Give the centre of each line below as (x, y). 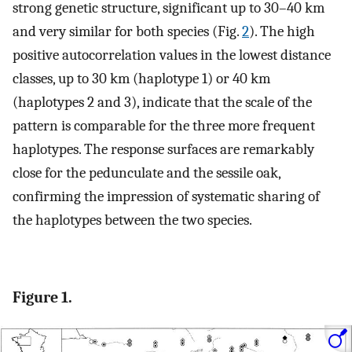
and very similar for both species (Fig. (127, 32)
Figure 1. (42, 297)
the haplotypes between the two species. (132, 220)
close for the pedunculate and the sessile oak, (147, 173)
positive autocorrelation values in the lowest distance (172, 55)
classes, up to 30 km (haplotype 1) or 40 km (141, 79)
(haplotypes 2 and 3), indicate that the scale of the (162, 103)
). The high (282, 32)
